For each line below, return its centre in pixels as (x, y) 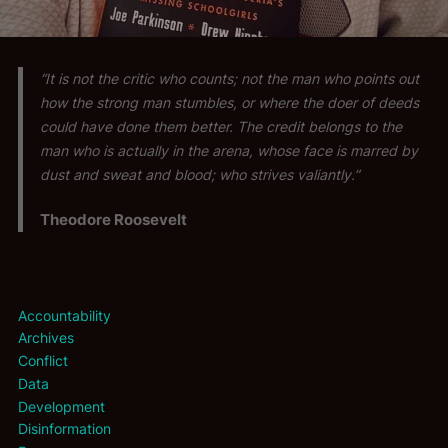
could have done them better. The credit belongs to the (221, 126)
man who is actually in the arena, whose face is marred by (229, 150)
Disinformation (64, 429)
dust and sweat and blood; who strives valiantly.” (200, 174)
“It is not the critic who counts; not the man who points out (230, 78)
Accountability (64, 315)
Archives (45, 338)
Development (61, 406)
